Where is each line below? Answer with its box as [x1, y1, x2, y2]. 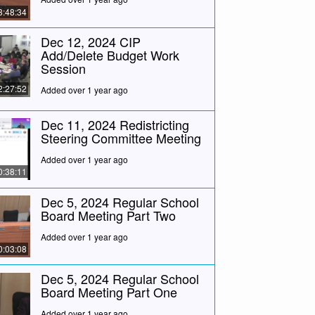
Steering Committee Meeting [40, 128, 201, 147]
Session [40, 58, 86, 77]
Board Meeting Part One [40, 283, 177, 302]
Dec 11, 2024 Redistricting [40, 115, 189, 134]
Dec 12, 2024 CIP [40, 32, 141, 51]
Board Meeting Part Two [40, 205, 176, 224]
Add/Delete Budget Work [40, 45, 179, 64]
